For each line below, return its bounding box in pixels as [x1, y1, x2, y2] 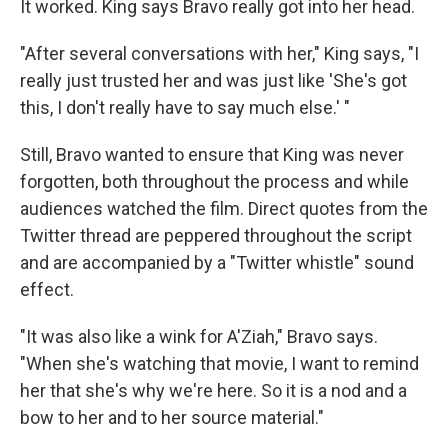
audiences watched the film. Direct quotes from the [20, 198, 428, 220]
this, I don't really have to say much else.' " [20, 97, 350, 119]
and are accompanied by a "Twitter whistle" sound [20, 252, 414, 274]
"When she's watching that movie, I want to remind [20, 353, 419, 375]
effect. [20, 279, 74, 301]
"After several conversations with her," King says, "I [20, 43, 419, 65]
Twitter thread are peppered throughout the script [20, 225, 412, 247]
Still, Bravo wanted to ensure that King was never [20, 144, 404, 166]
